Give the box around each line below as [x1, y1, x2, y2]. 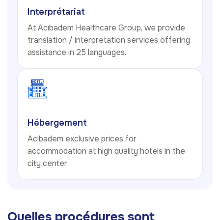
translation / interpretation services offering [27, 35, 190, 46]
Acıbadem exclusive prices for [27, 134, 137, 144]
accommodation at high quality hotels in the [27, 146, 185, 157]
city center [27, 158, 67, 169]
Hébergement [27, 117, 87, 129]
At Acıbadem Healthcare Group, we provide [27, 23, 185, 33]
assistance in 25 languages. [27, 47, 126, 58]
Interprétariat [27, 6, 85, 18]
